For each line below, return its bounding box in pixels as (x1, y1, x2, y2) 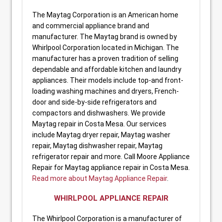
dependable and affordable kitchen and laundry (32, 65, 181, 73)
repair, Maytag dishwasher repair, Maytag (32, 141, 163, 150)
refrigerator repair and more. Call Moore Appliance (32, 152, 190, 161)
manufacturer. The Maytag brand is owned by (32, 32, 177, 41)
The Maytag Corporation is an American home (32, 10, 178, 19)
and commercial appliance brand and (32, 21, 149, 30)
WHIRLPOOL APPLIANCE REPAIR (54, 193, 168, 203)
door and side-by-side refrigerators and (32, 98, 157, 106)
